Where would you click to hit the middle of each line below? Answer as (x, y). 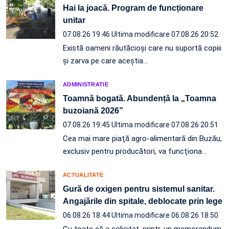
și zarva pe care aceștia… (105, 61)
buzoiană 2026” (93, 110)
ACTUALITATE (83, 175)
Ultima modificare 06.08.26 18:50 (165, 215)
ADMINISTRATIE (86, 84)
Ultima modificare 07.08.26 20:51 (165, 124)
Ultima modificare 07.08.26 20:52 (165, 34)
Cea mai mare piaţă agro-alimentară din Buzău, (142, 138)
